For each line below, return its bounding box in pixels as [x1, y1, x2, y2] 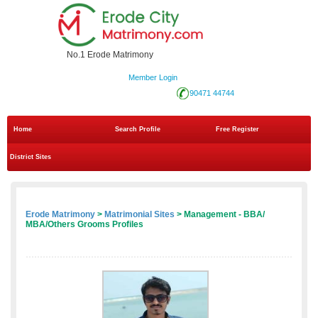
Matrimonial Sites [104, 209, 175, 220]
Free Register [216, 126, 260, 133]
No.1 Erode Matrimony [67, 50, 153, 60]
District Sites [10, 153, 51, 161]
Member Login [128, 73, 177, 82]
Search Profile [114, 126, 160, 133]
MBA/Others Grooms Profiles [26, 219, 143, 230]
